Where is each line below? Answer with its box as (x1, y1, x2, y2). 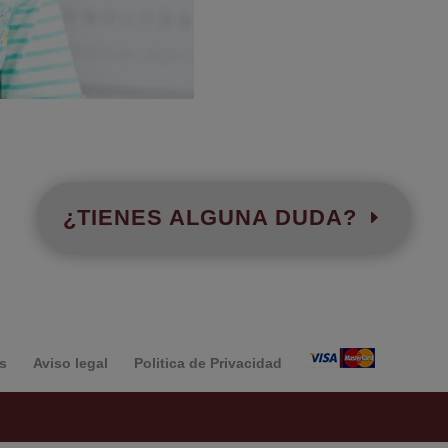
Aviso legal (33, 354, 109, 371)
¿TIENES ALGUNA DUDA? (62, 204, 357, 230)
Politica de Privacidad (134, 354, 283, 371)
